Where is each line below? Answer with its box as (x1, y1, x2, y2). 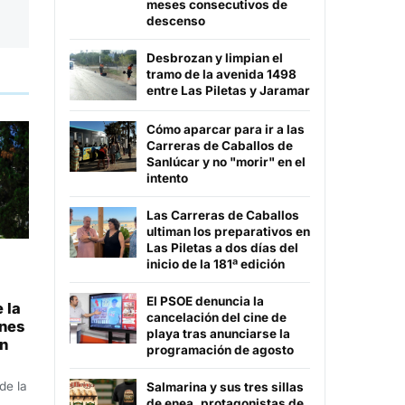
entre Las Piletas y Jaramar (146, 83, 310, 99)
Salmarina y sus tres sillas (146, 380, 304, 395)
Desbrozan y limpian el (146, 51, 283, 66)
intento (146, 171, 188, 186)
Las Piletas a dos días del (146, 240, 298, 256)
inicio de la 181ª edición (146, 257, 285, 272)
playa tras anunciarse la (146, 326, 290, 342)
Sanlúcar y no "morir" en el (146, 155, 306, 170)
